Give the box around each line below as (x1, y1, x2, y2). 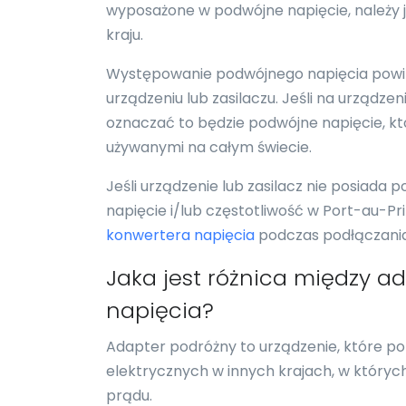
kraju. (106, 24, 143, 45)
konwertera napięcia (106, 225, 255, 246)
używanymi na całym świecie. (106, 137, 312, 158)
